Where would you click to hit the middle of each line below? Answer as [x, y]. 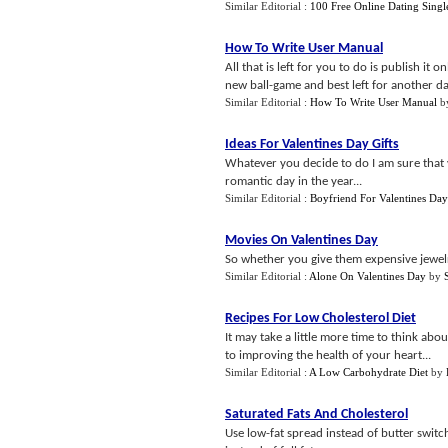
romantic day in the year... [293, 181]
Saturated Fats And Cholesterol [316, 414]
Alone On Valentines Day [367, 276]
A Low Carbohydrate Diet [368, 372]
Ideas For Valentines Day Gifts [312, 144]
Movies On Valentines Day [301, 240]
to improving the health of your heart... [328, 355]
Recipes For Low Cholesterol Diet [320, 318]
